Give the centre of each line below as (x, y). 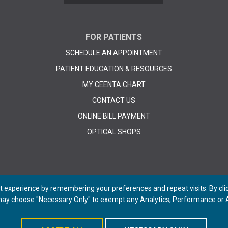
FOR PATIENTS (114, 37)
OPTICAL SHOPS (114, 132)
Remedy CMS (170, 213)
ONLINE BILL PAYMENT (114, 116)
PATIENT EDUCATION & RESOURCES (114, 69)
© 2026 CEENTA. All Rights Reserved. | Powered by (77, 213)
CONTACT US (114, 101)
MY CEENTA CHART (114, 85)
